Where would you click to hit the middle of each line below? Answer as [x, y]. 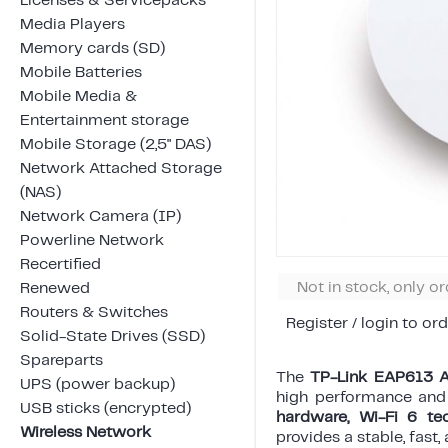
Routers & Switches [94, 312]
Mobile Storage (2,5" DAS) [115, 144]
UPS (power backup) [97, 384]
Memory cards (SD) [92, 48]
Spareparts [61, 360]
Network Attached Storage [121, 168]
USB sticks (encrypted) [105, 408]
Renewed [55, 288]
